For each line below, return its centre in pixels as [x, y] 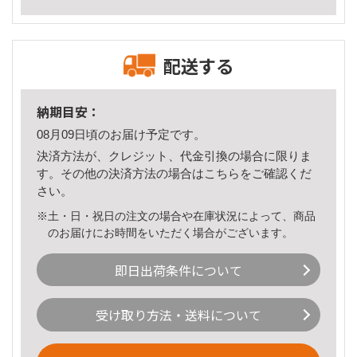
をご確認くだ [276, 173]
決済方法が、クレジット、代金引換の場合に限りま [174, 155]
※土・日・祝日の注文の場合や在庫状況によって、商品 [176, 216]
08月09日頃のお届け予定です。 [121, 135]
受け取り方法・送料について [178, 315]
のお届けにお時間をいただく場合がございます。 [171, 232]
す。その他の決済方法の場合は [120, 173]
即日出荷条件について [178, 270]
